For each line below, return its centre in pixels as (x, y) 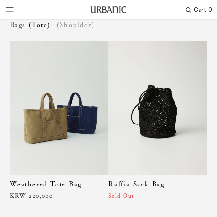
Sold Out (122, 195)
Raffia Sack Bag (137, 184)
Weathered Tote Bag (46, 184)
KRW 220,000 (31, 195)
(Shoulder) (76, 25)
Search (195, 12)
